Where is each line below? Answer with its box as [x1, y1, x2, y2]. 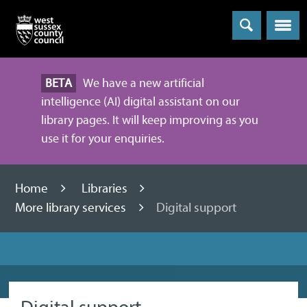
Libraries [81, 181, 130, 197]
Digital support [156, 200, 237, 216]
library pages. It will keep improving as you [41, 113, 258, 127]
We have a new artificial [83, 76, 204, 90]
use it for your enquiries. [41, 132, 164, 146]
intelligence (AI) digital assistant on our [41, 95, 240, 109]
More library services [15, 200, 130, 216]
